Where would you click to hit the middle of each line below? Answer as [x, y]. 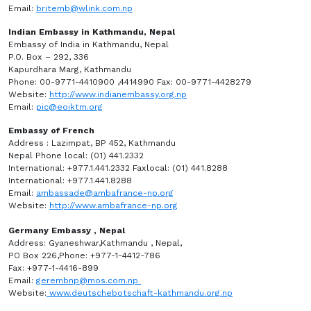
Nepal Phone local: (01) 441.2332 [76, 155]
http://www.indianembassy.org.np [118, 94]
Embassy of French [51, 131]
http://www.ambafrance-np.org [114, 205]
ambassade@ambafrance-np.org [105, 193]
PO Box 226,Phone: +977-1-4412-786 [86, 255]
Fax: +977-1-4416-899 [55, 268]
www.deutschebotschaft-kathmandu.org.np [140, 293]
